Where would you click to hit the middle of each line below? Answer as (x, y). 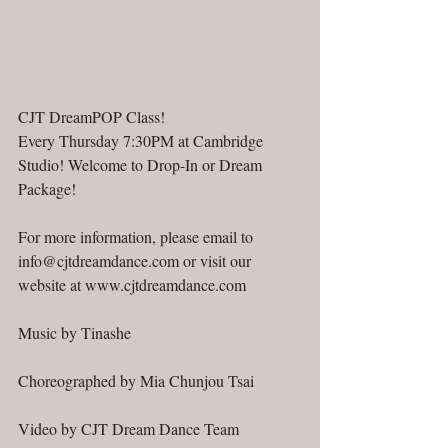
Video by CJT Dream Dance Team (132, 428)
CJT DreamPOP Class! (91, 116)
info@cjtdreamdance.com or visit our (136, 260)
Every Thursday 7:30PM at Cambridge (142, 140)
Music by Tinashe (74, 332)
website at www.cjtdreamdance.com (132, 284)
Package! (47, 188)
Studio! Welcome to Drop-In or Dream (142, 164)
